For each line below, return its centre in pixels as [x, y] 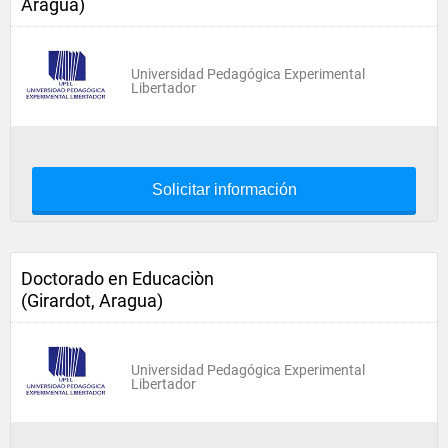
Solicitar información [224, 189]
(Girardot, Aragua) [92, 300]
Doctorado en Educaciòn [117, 278]
